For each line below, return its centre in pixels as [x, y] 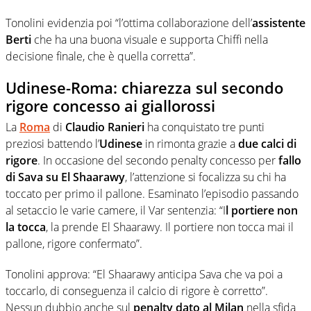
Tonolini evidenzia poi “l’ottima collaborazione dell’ [129, 23]
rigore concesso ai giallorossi [110, 106]
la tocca [26, 227]
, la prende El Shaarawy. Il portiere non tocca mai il [170, 227]
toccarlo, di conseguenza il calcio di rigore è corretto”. [137, 291]
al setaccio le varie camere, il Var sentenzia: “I [116, 210]
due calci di [266, 143]
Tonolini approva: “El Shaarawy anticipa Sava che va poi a [144, 274]
